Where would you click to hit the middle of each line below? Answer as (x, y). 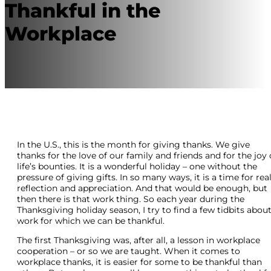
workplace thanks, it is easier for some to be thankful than (139, 262)
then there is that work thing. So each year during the (131, 199)
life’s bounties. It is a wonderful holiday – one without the (137, 166)
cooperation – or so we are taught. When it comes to (129, 251)
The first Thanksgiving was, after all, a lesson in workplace (139, 240)
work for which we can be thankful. (91, 220)
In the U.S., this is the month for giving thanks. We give (133, 144)
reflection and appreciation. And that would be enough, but (142, 188)
